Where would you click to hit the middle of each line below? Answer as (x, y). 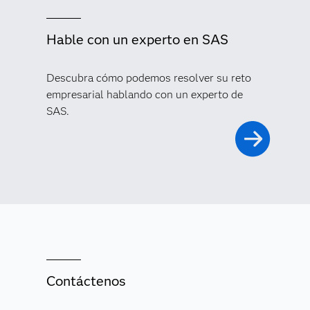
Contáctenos (86, 281)
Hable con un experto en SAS (137, 39)
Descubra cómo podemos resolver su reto (148, 78)
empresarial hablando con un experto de (144, 94)
